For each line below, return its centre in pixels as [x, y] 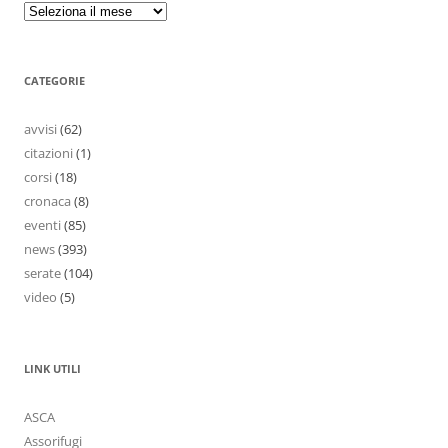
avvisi [40, 129]
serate [42, 273]
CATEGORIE [54, 81]
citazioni [48, 153]
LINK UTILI [52, 369]
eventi [42, 225]
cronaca [47, 201]
